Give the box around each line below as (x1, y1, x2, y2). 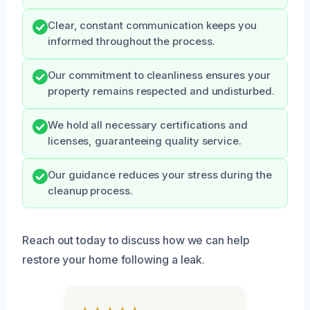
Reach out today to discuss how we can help (22, 233, 250, 248)
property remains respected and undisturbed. (48, 85, 275, 98)
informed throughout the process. (48, 35, 215, 48)
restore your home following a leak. (22, 253, 206, 267)
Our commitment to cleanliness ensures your (48, 69, 271, 82)
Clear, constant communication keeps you (48, 19, 257, 33)
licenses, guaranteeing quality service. (48, 135, 241, 148)
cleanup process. (48, 185, 133, 198)
